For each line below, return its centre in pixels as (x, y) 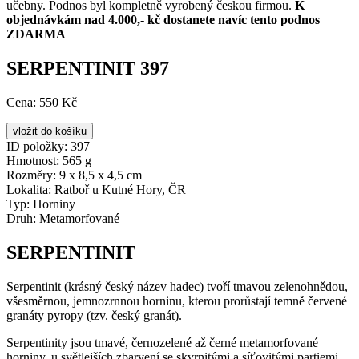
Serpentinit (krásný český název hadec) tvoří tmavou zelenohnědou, (177, 286)
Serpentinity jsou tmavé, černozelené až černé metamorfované (162, 342)
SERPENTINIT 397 (88, 68)
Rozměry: (31, 175)
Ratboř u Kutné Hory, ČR (119, 189)
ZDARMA (36, 34)
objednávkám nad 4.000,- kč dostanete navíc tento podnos (163, 19)
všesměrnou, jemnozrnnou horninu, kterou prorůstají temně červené (177, 301)
